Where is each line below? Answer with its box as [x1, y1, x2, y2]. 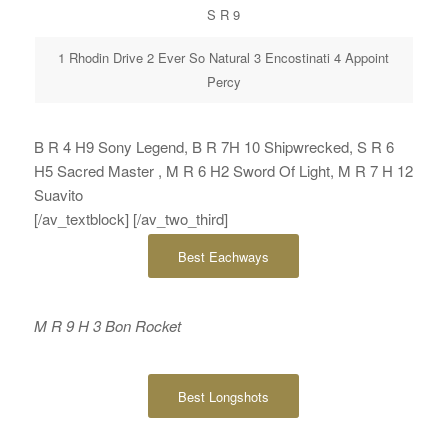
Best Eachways [178, 247, 270, 266]
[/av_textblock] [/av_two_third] [33, 208, 228, 229]
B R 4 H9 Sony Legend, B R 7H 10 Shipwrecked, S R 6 [33, 136, 394, 157]
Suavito [33, 184, 83, 205]
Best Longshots [178, 386, 270, 406]
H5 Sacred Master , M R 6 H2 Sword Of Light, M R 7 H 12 [33, 160, 413, 181]
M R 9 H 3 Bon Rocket [33, 314, 181, 336]
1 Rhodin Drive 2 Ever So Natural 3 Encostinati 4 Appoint [58, 48, 390, 67]
